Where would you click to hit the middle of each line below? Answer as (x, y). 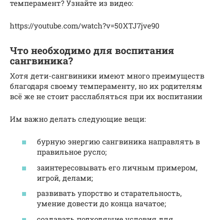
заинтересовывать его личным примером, (117, 167)
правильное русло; (72, 152)
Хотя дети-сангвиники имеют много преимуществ (107, 75)
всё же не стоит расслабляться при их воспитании (106, 96)
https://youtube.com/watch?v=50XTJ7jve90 (85, 25)
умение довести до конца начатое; (101, 204)
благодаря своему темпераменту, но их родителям (106, 86)
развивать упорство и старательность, (109, 193)
